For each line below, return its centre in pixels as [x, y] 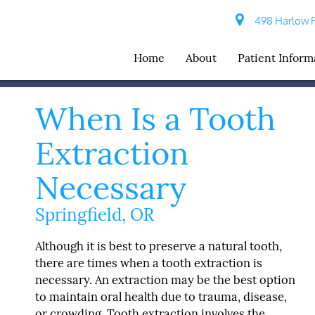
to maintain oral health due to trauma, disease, [161, 296]
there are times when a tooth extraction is [149, 263]
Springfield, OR [95, 215]
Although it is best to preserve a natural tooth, [159, 246]
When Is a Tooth [155, 118]
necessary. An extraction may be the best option [165, 279]
